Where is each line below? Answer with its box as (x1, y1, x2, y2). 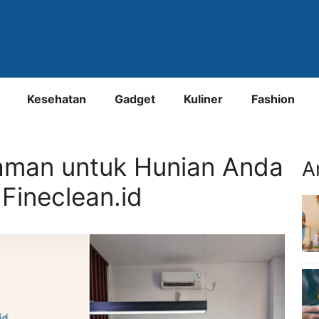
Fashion (251, 91, 295, 106)
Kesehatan (27, 91, 86, 106)
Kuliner (184, 91, 223, 106)
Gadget (115, 91, 155, 106)
